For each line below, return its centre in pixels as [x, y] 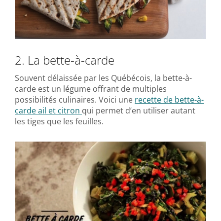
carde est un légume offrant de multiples [91, 89]
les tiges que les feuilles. [59, 122]
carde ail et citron [48, 111]
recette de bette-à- [169, 100]
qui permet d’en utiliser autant [139, 111]
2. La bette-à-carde [65, 60]
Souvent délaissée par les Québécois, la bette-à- [103, 78]
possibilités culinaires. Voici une [75, 100]
